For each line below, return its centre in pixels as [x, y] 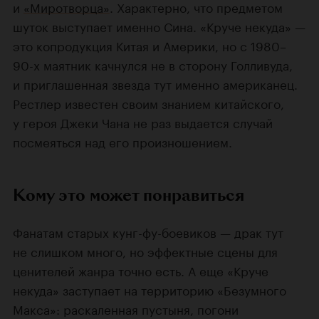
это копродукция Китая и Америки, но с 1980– [150, 45]
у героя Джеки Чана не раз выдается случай [143, 121]
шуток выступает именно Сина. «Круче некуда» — [159, 25]
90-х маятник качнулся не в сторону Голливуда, [153, 64]
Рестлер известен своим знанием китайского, [148, 102]
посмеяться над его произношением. [122, 141]
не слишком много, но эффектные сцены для [145, 250]
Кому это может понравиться [129, 195]
